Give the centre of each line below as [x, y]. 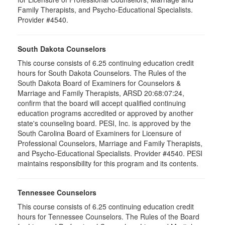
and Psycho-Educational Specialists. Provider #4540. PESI [110, 153]
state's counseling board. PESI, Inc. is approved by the [104, 123]
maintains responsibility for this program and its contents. [108, 163]
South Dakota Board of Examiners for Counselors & [99, 83]
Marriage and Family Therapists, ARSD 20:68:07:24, [101, 93]
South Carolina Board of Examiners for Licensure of [99, 133]
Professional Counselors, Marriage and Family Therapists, [110, 143]
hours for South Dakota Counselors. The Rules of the [102, 73]
